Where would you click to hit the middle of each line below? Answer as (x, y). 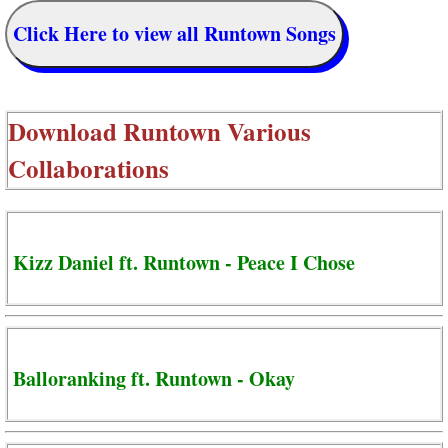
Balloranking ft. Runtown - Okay (154, 379)
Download (65, 131)
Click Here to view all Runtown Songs (174, 34)
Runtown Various (217, 131)
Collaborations (88, 168)
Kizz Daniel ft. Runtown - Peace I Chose (184, 263)
